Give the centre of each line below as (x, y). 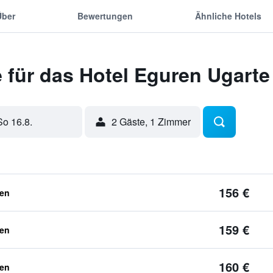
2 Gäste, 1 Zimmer (151, 122)
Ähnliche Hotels (229, 16)
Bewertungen (105, 16)
